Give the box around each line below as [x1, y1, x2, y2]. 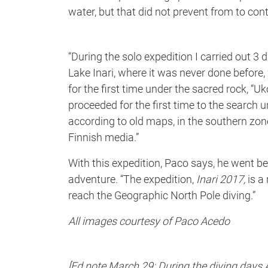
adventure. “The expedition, [68, 173, 196, 185]
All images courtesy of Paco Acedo [68, 215, 230, 227]
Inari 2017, [196, 173, 245, 185]
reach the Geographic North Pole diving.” [68, 189, 255, 202]
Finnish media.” [68, 131, 139, 144]
